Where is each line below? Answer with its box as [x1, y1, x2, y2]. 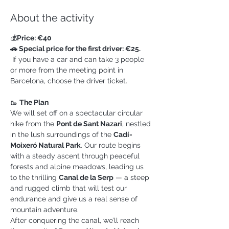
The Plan [19, 98, 49, 106]
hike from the [10, 120, 56, 128]
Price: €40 [17, 34, 52, 42]
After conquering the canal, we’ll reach [10, 216, 141, 224]
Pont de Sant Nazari [56, 120, 122, 128]
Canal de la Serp [59, 173, 113, 181]
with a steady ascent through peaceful [10, 152, 142, 160]
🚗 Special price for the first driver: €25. [10, 44, 141, 53]
